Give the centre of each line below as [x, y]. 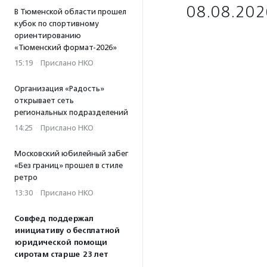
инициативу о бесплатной [67, 231]
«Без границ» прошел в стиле [69, 165]
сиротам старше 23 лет [61, 254]
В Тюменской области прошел [70, 12]
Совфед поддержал [54, 219]
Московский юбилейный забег [71, 153]
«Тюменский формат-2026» [66, 47]
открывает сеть [44, 100]
